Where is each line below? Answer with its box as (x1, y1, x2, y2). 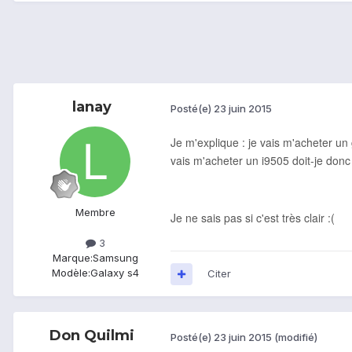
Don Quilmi (49, 327, 134, 345)
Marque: (52, 251, 93, 265)
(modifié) (274, 330, 317, 343)
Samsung (92, 251, 138, 265)
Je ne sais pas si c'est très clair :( (170, 210, 335, 226)
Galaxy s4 (90, 266, 139, 280)
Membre (75, 206, 115, 219)
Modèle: (51, 266, 90, 280)
